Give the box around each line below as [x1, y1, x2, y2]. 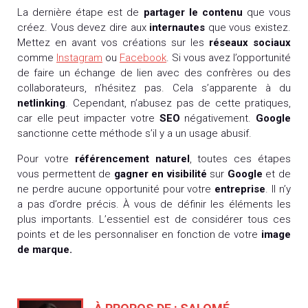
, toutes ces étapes [189, 152, 291, 165]
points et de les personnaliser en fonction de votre [17, 228, 261, 241]
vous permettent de [17, 167, 114, 180]
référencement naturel [74, 152, 190, 165]
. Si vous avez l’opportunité [166, 51, 291, 64]
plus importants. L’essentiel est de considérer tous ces [17, 212, 291, 225]
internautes [149, 21, 206, 34]
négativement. [179, 111, 256, 124]
